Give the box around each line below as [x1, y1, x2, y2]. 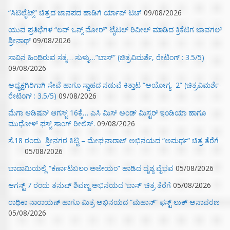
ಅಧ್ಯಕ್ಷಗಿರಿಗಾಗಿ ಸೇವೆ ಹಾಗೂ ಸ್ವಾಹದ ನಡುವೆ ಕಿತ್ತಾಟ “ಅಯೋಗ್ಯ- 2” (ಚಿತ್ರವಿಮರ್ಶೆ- [8, 80, 221, 90]
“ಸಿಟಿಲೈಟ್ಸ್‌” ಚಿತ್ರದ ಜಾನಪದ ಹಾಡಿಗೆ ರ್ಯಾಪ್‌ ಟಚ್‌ [8, 8, 142, 18]
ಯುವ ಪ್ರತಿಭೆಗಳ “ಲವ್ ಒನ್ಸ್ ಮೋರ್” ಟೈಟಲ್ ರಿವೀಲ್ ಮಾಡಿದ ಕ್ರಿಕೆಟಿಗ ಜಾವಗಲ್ [8, 25, 222, 35]
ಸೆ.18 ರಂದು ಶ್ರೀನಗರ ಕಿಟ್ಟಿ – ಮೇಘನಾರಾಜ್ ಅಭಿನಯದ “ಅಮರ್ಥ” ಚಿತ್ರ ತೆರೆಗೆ [8, 136, 221, 146]
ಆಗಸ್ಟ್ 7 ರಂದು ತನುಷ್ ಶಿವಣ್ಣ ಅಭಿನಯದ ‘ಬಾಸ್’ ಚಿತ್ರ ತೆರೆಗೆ [8, 180, 171, 190]
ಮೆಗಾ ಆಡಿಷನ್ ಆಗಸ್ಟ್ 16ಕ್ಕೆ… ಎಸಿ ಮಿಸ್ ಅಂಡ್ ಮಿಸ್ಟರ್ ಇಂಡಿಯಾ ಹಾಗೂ [8, 108, 206, 118]
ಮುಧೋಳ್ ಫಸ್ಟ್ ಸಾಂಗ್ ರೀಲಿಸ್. [8, 119, 95, 129]
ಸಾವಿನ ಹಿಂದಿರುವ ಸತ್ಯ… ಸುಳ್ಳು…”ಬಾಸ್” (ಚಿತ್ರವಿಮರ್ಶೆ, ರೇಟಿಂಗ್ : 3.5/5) [8, 52, 204, 63]
